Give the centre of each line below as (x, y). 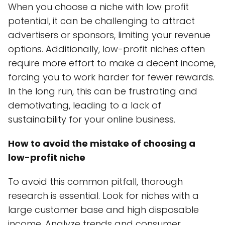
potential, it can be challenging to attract (101, 21)
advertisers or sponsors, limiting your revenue (109, 35)
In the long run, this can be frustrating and (103, 91)
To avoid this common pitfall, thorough (95, 181)
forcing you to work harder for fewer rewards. (111, 77)
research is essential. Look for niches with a (103, 195)
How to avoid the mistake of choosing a (102, 143)
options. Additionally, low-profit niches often (106, 49)
